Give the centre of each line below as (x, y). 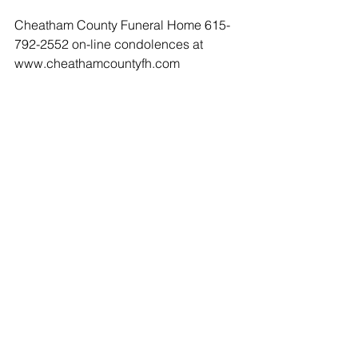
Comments (40, 307)
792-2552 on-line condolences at (110, 44)
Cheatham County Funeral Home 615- (122, 25)
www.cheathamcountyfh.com (97, 64)
